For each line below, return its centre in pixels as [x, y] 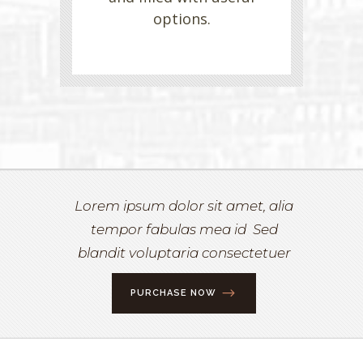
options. [181, 19]
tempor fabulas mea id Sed [184, 230]
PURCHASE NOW [173, 293]
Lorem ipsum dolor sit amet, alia [184, 206]
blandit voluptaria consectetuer [184, 253]
